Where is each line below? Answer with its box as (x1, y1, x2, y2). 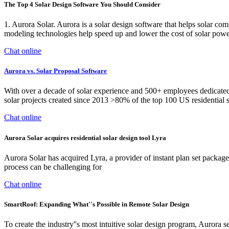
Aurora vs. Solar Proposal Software (4, 67, 107, 75)
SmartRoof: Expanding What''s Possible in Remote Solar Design (4, 200, 189, 208)
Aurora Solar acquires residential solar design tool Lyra (4, 133, 166, 142)
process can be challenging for (4, 162, 102, 171)
